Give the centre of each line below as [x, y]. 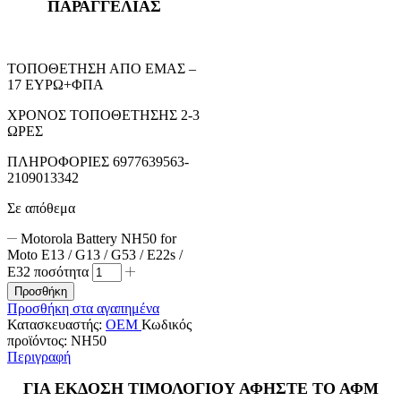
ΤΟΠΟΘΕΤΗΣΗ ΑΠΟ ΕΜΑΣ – [102, 69]
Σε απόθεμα [41, 209]
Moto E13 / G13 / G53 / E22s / [95, 255]
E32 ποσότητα [48, 272]
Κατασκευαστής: [56, 325]
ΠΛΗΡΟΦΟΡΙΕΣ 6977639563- [98, 162]
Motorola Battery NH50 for [99, 239]
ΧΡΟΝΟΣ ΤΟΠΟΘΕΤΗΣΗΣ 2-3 [103, 115]
